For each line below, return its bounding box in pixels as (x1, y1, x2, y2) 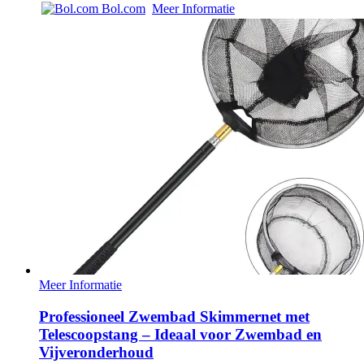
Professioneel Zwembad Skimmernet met (39, 307, 310, 325)
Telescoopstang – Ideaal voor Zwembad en (39, 325, 322, 343)
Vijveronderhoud (39, 343, 154, 361)
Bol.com (98, 2, 145, 16)
